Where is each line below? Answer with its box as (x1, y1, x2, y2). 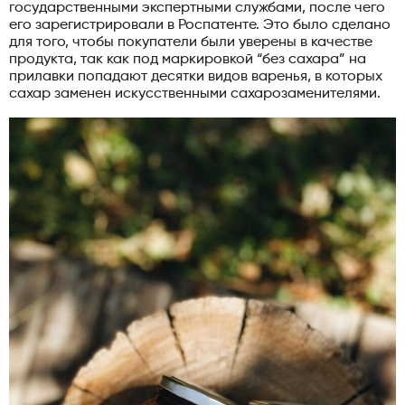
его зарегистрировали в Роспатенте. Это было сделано (9, 17, 391, 33)
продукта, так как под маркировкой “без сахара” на (9, 52, 366, 67)
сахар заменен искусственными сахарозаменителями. (9, 86, 381, 101)
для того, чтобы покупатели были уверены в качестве (9, 34, 372, 50)
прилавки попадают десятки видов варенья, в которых (9, 69, 382, 84)
